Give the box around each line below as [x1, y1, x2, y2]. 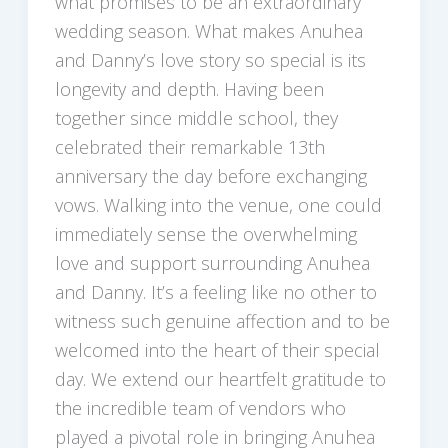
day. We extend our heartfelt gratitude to [54, 367, 386, 392]
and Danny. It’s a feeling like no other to [54, 280, 377, 305]
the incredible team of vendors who [54, 396, 346, 421]
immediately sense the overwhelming [54, 222, 357, 247]
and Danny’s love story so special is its [54, 48, 366, 73]
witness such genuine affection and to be [54, 309, 390, 334]
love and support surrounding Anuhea [54, 251, 370, 276]
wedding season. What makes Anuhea [54, 19, 363, 44]
